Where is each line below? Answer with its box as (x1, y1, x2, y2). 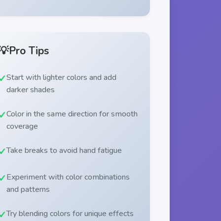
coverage (6, 120, 38, 132)
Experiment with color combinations (6, 171, 130, 183)
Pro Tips (9, 43, 49, 58)
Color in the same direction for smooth (6, 108, 138, 119)
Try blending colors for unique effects (6, 208, 134, 219)
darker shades (6, 84, 55, 95)
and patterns (6, 184, 50, 195)
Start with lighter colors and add (6, 72, 117, 83)
